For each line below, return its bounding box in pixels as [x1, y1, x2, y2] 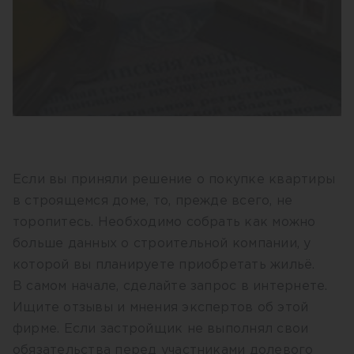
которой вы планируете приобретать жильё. [13, 259, 315, 271]
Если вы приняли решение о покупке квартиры [13, 174, 336, 186]
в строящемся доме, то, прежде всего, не [13, 195, 293, 207]
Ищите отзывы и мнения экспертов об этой [13, 302, 309, 314]
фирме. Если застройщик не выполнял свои [13, 323, 309, 335]
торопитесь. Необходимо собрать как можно [13, 217, 316, 228]
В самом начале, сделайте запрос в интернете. [13, 281, 328, 292]
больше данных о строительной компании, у [13, 238, 311, 250]
